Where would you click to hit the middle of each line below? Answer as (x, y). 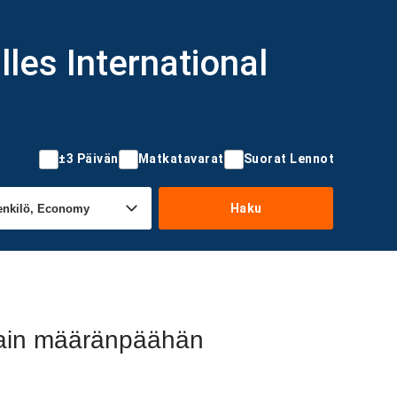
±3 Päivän (89, 159)
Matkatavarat (181, 159)
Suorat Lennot (288, 159)
